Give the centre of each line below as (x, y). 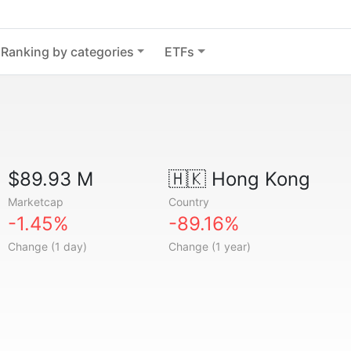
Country (188, 202)
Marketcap (36, 202)
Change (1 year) (209, 246)
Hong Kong (258, 179)
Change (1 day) (48, 246)
